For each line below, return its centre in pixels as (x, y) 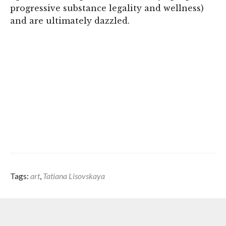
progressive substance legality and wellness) (107, 8)
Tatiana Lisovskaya (74, 176)
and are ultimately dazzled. (70, 20)
